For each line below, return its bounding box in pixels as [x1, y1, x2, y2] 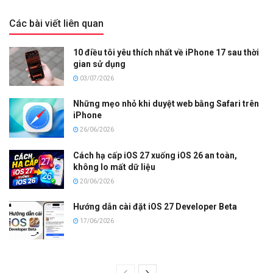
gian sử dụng [73, 59, 126, 69]
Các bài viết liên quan [9, 18, 104, 30]
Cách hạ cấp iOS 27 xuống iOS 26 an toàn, [73, 150, 237, 160]
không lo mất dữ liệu [73, 161, 155, 172]
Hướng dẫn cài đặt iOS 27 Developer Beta [73, 202, 237, 212]
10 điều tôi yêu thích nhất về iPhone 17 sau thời [73, 48, 259, 58]
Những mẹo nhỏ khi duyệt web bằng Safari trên [73, 99, 259, 109]
